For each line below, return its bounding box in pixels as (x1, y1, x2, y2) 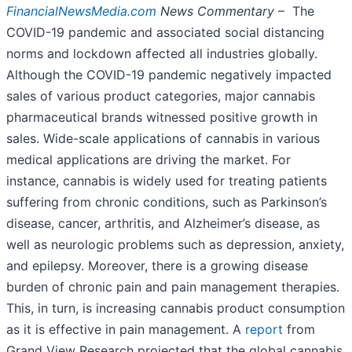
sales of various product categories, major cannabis (6, 88, 315, 104)
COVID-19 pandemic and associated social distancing (6, 24, 324, 41)
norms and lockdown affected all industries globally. (6, 46, 317, 62)
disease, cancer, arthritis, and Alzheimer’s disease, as (6, 215, 320, 232)
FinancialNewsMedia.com (6, 3, 156, 20)
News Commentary (156, 3, 274, 20)
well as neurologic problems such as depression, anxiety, (6, 236, 344, 253)
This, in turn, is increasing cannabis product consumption (6, 300, 345, 317)
